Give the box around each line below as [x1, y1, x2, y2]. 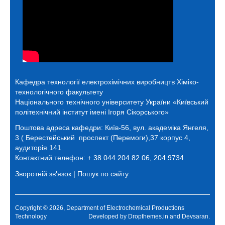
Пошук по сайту [77, 169, 129, 178]
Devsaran [182, 213, 208, 220]
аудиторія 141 [15, 144, 61, 152]
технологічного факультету [15, 87, 103, 96]
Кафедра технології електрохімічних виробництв [15, 77, 175, 86]
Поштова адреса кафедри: [15, 124, 105, 132]
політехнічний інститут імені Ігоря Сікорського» [15, 107, 169, 116]
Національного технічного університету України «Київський [15, 97, 208, 106]
